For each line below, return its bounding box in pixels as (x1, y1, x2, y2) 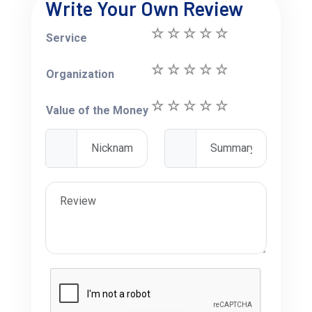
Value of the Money (46, 103, 149, 117)
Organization (46, 67, 115, 81)
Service (46, 31, 88, 45)
